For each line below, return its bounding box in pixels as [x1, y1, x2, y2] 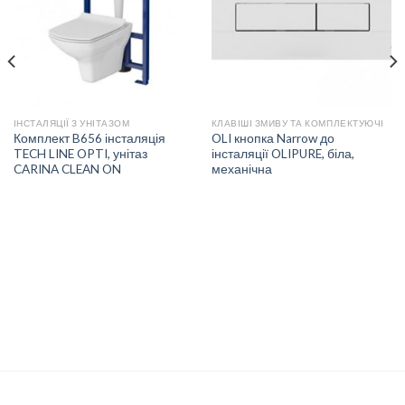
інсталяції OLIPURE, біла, [211, 146, 354, 161]
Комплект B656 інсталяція [13, 130, 165, 146]
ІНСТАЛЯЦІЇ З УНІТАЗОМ [13, 117, 130, 128]
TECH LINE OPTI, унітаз [13, 146, 147, 161]
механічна [211, 161, 272, 176]
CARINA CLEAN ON [13, 161, 121, 176]
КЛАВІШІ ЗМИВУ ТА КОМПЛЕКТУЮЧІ [211, 117, 384, 128]
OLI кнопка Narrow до [211, 130, 334, 146]
